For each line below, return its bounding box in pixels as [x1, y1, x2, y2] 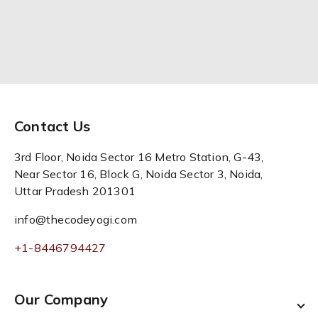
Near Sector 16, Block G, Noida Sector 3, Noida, [14, 167, 263, 181]
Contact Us [14, 117, 90, 135]
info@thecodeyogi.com [14, 212, 137, 226]
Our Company [14, 290, 109, 308]
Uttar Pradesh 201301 [14, 184, 136, 198]
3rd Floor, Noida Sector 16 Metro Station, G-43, [14, 150, 264, 164]
